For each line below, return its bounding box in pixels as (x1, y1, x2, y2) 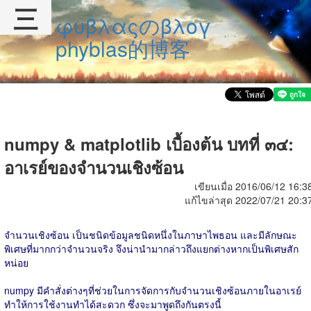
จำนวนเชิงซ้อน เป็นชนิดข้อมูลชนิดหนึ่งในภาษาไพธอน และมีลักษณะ (4, 228, 297, 242)
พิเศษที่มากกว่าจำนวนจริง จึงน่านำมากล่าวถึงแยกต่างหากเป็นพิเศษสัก (4, 242, 299, 255)
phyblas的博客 (56, 33, 190, 63)
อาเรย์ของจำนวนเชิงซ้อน (4, 155, 183, 179)
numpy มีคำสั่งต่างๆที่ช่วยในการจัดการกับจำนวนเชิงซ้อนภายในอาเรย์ (4, 283, 301, 297)
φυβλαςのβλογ (56, 10, 211, 40)
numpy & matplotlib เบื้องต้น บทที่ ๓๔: (4, 132, 294, 155)
